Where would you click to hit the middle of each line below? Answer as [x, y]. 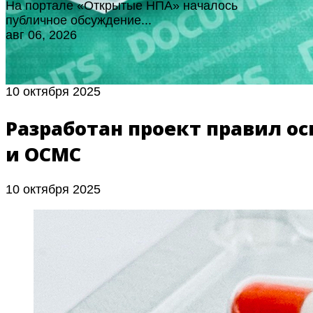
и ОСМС [43, 154]
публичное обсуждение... [79, 21]
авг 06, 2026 [41, 35]
